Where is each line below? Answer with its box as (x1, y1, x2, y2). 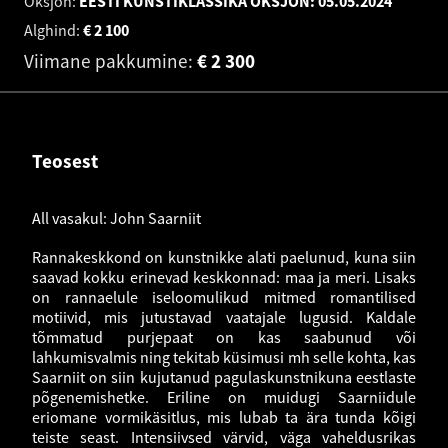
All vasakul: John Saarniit (32, 208, 201, 229)
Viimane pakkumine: (24, 48, 197, 73)
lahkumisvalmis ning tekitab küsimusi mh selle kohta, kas (32, 347, 416, 368)
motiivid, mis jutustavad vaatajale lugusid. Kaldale (32, 307, 416, 328)
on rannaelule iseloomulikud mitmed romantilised (32, 287, 416, 308)
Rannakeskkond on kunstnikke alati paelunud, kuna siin (32, 247, 416, 268)
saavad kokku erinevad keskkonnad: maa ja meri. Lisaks (32, 267, 416, 288)
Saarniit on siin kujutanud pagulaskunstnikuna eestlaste (32, 367, 416, 388)
